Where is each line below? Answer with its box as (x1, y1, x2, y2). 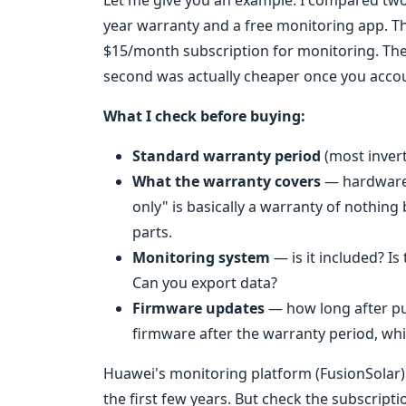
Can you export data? (132, 273, 277, 293)
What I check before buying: (103, 106, 305, 126)
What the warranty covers (132, 171, 321, 191)
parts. (132, 222, 172, 242)
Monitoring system (132, 247, 270, 267)
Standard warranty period (132, 146, 321, 166)
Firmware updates (132, 298, 265, 318)
